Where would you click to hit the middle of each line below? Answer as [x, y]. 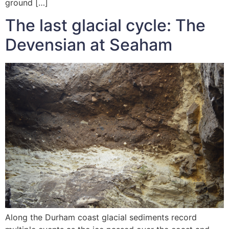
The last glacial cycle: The [105, 26]
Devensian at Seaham [89, 45]
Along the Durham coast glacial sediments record [101, 217]
